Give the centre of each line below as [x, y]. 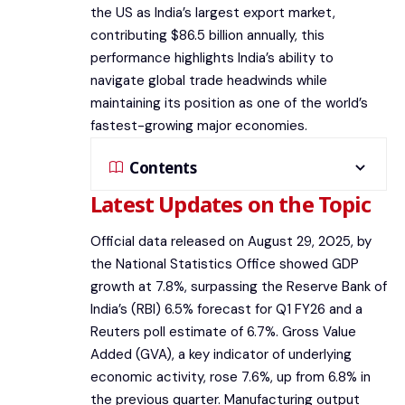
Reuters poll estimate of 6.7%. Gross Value [223, 332]
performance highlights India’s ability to [212, 58]
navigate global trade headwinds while [209, 80]
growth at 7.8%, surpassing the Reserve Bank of [239, 287]
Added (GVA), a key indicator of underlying [221, 355]
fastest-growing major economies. [199, 126]
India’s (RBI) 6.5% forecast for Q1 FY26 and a [226, 310]
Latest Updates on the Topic [231, 204]
